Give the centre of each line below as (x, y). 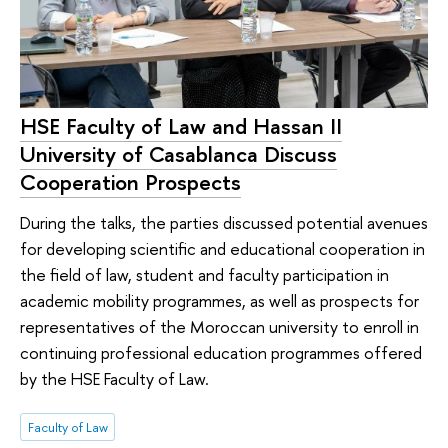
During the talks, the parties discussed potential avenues (224, 222)
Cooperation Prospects (130, 182)
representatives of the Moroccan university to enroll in (219, 326)
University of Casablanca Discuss (178, 154)
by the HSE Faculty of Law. (114, 378)
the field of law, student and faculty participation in (204, 274)
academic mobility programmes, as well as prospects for (219, 300)
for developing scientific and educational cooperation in (222, 248)
